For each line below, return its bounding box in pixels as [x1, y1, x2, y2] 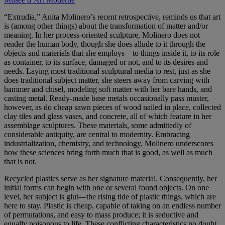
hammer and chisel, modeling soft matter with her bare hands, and [4, 85, 212, 94]
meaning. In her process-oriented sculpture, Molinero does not [4, 31, 200, 40]
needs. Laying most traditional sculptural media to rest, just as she [4, 67, 210, 76]
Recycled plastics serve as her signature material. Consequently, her [4, 174, 217, 183]
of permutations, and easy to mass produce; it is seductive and [4, 210, 198, 219]
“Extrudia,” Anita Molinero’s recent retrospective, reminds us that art [4, 13, 220, 22]
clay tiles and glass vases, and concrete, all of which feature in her [4, 112, 211, 121]
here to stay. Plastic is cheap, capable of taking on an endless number [4, 201, 221, 210]
